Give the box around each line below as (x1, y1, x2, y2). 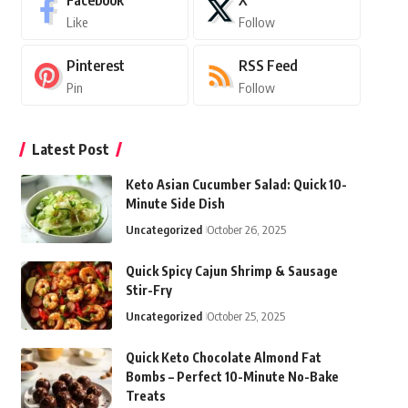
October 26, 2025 (206, 222, 286, 238)
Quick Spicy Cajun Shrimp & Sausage (125, 263, 338, 280)
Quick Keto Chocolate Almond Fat (125, 350, 321, 366)
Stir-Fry (125, 282, 172, 299)
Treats (125, 388, 166, 404)
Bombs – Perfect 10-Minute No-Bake (125, 369, 339, 385)
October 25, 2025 (206, 309, 285, 324)
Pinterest (66, 56, 125, 76)
